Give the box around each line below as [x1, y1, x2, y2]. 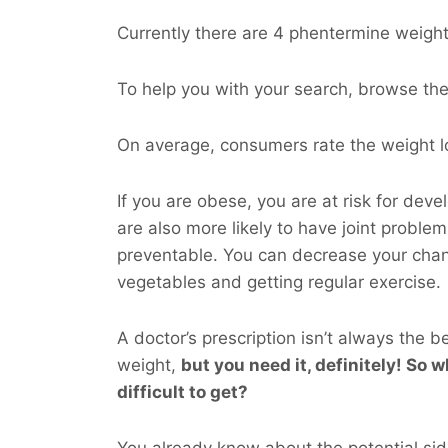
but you [181, 355, 249, 375]
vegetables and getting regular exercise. [117, 272, 441, 292]
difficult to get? [117, 382, 248, 402]
